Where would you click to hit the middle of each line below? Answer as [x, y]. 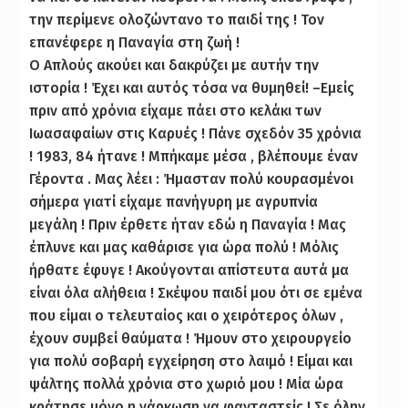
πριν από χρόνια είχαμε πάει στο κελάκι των [176, 110]
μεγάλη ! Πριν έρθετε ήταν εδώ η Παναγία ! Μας [188, 224]
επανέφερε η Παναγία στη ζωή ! [135, 42]
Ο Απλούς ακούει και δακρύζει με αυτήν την [174, 65]
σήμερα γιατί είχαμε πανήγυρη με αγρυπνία [174, 201]
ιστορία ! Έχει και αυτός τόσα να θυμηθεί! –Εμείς [192, 87]
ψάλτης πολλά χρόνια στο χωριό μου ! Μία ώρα [187, 383]
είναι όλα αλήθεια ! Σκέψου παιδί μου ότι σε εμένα [196, 292]
